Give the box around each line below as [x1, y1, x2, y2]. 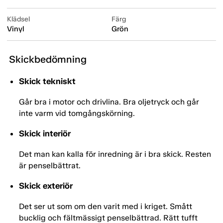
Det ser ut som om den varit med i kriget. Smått [19, 202, 192, 212]
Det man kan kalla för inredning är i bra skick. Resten [19, 149, 211, 159]
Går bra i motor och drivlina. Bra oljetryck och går [19, 97, 199, 107]
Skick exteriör [19, 181, 73, 191]
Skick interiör [19, 128, 71, 139]
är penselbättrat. [19, 161, 81, 171]
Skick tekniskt [19, 76, 76, 87]
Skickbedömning [9, 53, 87, 66]
